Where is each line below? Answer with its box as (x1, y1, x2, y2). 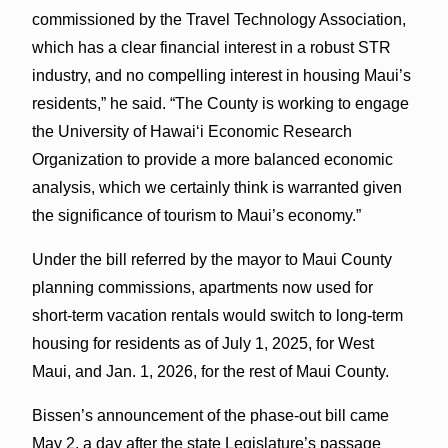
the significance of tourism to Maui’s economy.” (31, 206, 361, 224)
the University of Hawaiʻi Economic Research (31, 122, 352, 140)
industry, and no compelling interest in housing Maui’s (31, 66, 411, 84)
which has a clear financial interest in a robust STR (31, 38, 391, 56)
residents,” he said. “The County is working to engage (31, 94, 409, 112)
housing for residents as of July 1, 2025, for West (31, 334, 374, 352)
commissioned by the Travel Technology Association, (31, 10, 406, 28)
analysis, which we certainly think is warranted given (31, 178, 402, 196)
